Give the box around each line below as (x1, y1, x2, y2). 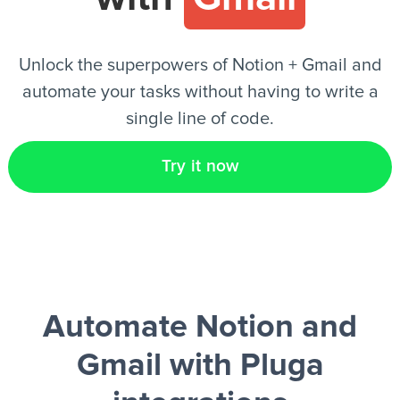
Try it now (161, 158, 239, 175)
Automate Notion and (43, 312, 357, 344)
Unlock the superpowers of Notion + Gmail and (18, 56, 382, 74)
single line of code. (126, 110, 274, 128)
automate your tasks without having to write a (21, 83, 379, 101)
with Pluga (161, 350, 324, 382)
